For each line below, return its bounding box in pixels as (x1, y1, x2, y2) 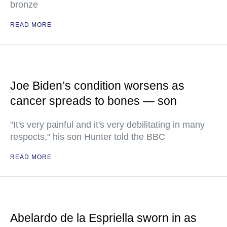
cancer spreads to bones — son (10, 94, 177, 108)
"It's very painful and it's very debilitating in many (10, 120, 205, 130)
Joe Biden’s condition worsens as (10, 79, 184, 93)
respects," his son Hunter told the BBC (10, 132, 165, 142)
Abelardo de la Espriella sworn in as (10, 211, 197, 225)
